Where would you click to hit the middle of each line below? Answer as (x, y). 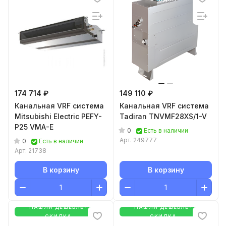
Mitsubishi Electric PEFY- (58, 116)
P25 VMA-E (34, 127)
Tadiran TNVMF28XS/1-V (163, 116)
